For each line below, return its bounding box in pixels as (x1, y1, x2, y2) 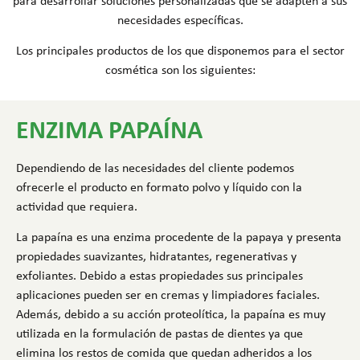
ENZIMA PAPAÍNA (16, 111, 202, 146)
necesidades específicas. (117, 10, 243, 28)
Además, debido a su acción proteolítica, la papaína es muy (16, 305, 325, 322)
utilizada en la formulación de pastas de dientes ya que (16, 324, 303, 342)
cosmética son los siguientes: (104, 61, 256, 79)
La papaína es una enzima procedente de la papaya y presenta (16, 227, 342, 245)
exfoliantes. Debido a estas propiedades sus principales (16, 266, 303, 284)
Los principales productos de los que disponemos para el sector (15, 42, 345, 59)
